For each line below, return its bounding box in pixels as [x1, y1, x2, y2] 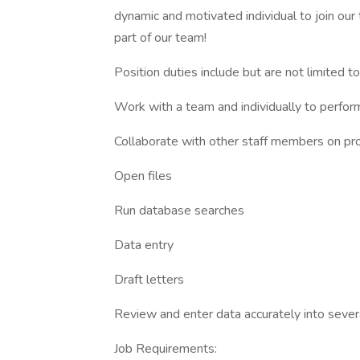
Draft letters [114, 271, 184, 288]
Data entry [114, 236, 174, 254]
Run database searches [114, 202, 244, 219]
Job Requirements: [114, 340, 217, 358]
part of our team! [114, 29, 207, 47]
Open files [114, 167, 172, 185]
